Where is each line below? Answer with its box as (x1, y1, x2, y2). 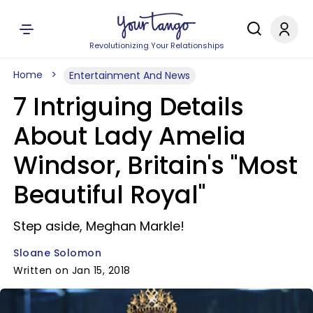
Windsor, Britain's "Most (13, 148, 298, 182)
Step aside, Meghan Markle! (13, 217, 184, 235)
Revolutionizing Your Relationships (89, 40, 224, 51)
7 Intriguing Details (13, 89, 244, 124)
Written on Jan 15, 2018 (13, 263, 131, 277)
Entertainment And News (69, 68, 190, 82)
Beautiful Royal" (13, 177, 205, 212)
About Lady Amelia (13, 119, 246, 153)
